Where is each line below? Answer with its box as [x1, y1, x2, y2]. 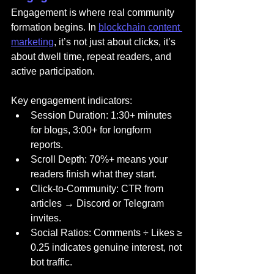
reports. [31, 139, 63, 150]
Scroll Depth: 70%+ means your [31, 154, 170, 165]
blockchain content [98, 22, 182, 32]
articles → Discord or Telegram [31, 198, 166, 209]
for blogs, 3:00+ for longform [31, 125, 154, 135]
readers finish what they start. [31, 169, 157, 179]
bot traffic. [31, 257, 72, 267]
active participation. [11, 66, 95, 76]
